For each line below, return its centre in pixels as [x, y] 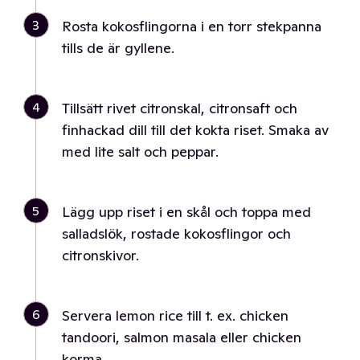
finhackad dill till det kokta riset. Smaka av [195, 130]
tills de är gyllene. [118, 48]
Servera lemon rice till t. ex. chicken [175, 315]
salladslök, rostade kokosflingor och [176, 233]
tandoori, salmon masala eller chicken [182, 337]
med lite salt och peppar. [140, 151]
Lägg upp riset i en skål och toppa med [186, 212]
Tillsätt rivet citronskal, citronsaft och [180, 108]
